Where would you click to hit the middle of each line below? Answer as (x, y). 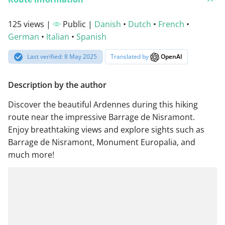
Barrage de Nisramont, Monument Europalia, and (102, 142)
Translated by (131, 57)
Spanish (91, 37)
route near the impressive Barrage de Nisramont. (101, 117)
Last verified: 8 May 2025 (62, 57)
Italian (58, 37)
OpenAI (171, 57)
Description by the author (57, 85)
